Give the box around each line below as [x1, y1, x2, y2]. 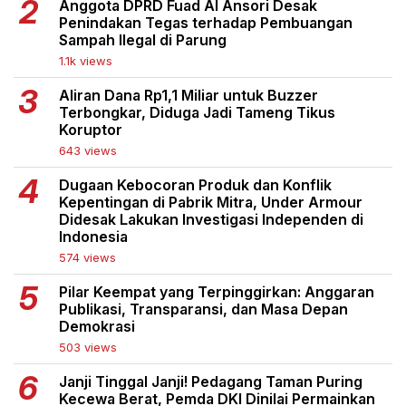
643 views [59, 142, 117, 158]
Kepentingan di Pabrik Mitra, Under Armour [59, 192, 362, 211]
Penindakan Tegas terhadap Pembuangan [59, 13, 353, 32]
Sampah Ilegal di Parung [59, 30, 227, 49]
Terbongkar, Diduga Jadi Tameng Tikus [59, 102, 335, 121]
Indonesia [59, 227, 128, 246]
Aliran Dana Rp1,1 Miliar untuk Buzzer [59, 85, 318, 104]
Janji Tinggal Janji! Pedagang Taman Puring [59, 372, 362, 391]
